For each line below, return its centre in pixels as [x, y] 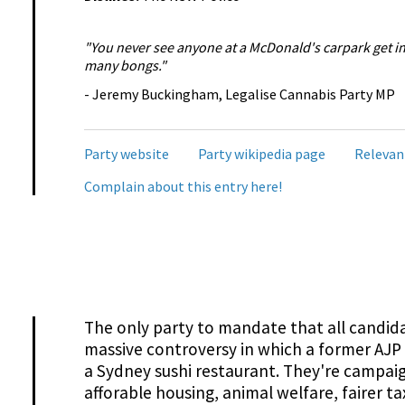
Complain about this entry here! [183, 186]
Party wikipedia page [261, 153]
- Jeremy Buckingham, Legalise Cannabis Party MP [239, 94]
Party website [126, 153]
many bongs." [125, 66]
